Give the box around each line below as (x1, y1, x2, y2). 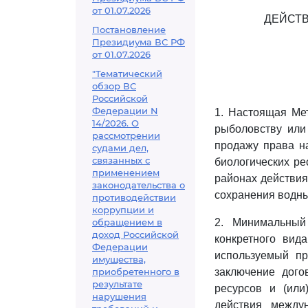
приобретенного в (92, 266, 179, 277)
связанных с (92, 155, 150, 166)
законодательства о (92, 179, 185, 190)
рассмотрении (92, 130, 160, 141)
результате (92, 278, 142, 289)
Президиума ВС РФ (92, 36, 185, 47)
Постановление (92, 24, 166, 35)
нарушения (92, 291, 146, 302)
